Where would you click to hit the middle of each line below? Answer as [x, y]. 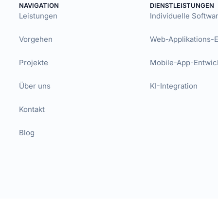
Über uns [35, 86]
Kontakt [32, 109]
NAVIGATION [39, 5]
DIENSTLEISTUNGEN [182, 5]
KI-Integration [173, 86]
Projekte [33, 63]
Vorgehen [36, 39]
